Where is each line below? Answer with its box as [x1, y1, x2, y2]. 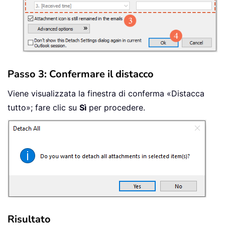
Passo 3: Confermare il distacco [8, 67, 154, 81]
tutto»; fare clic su [8, 102, 79, 113]
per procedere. [86, 102, 145, 113]
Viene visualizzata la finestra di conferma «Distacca [8, 88, 204, 98]
